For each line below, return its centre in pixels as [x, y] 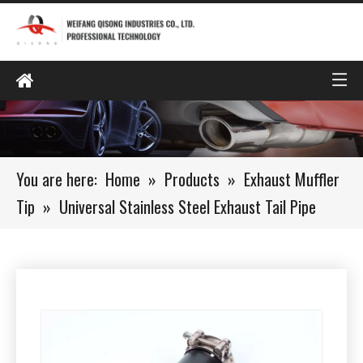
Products [192, 179]
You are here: [57, 179]
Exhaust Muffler [292, 179]
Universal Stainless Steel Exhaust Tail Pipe [188, 206]
